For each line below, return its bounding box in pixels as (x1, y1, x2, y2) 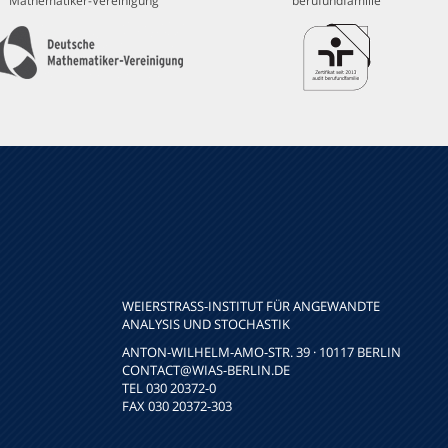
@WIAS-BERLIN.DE (180, 361, 290, 380)
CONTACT (122, 361, 180, 380)
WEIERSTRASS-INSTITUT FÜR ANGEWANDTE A (122, 297, 380, 316)
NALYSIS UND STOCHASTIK (122, 315, 282, 334)
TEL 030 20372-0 (122, 379, 216, 398)
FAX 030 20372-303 (122, 397, 232, 416)
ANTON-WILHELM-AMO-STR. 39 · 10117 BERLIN (122, 343, 401, 362)
